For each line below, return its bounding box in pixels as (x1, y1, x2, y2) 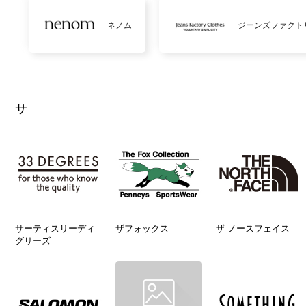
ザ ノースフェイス (215, 223, 290, 234)
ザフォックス (115, 223, 169, 234)
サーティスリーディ (15, 223, 95, 234)
